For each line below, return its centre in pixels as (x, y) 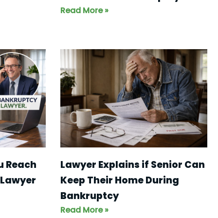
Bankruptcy (89, 196)
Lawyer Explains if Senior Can (132, 164)
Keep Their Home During (119, 180)
